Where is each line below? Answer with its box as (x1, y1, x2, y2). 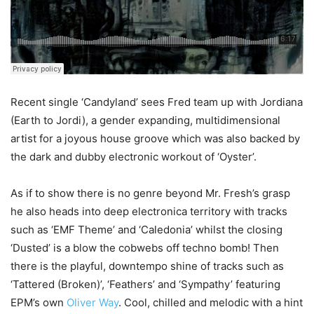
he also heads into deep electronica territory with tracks (11, 204, 287, 218)
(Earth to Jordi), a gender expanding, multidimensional (11, 113, 280, 127)
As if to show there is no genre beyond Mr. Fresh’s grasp (11, 186, 290, 200)
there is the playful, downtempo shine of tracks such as (11, 259, 284, 273)
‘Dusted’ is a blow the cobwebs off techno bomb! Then (11, 240, 279, 254)
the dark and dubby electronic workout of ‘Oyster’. (11, 149, 257, 163)
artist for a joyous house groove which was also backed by (11, 131, 300, 145)
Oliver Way (67, 295, 118, 309)
